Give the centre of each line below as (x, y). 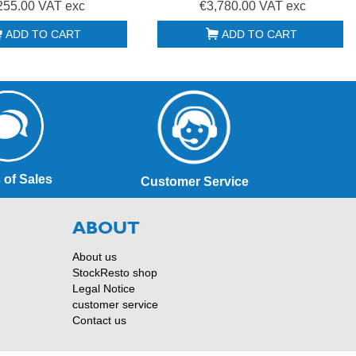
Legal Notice (104, 288)
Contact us (99, 320)
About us (95, 256)
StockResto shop (115, 272)
